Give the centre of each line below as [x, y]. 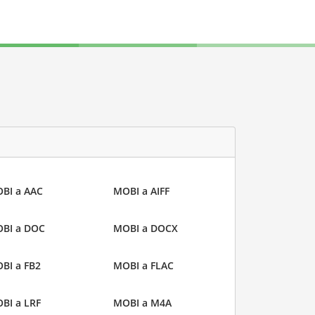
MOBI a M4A [142, 303]
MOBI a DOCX [146, 229]
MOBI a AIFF [141, 191]
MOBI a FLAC [143, 266]
